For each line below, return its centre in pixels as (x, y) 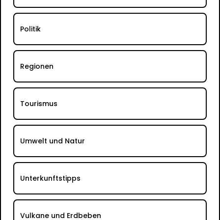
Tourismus (39, 103)
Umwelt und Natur (52, 141)
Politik (30, 29)
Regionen (37, 66)
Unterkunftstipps (50, 178)
